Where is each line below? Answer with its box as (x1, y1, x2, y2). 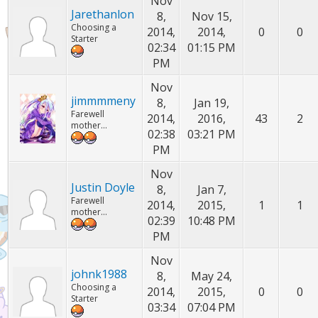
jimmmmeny (71, 93, 136, 109)
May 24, (191, 268, 233, 284)
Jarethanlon (71, 6, 135, 22)
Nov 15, (191, 9, 232, 24)
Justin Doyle (71, 180, 136, 195)
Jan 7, (197, 182, 226, 197)
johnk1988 (71, 266, 128, 282)
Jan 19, (194, 95, 230, 111)
